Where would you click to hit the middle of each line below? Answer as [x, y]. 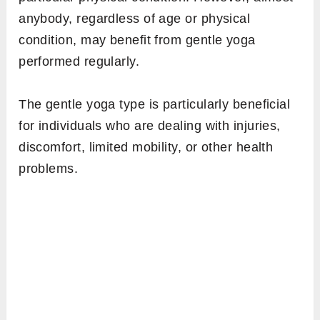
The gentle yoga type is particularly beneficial [155, 105]
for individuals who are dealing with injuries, [150, 126]
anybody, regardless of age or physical [135, 19]
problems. [49, 169]
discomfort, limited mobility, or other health [146, 147]
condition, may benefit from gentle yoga [137, 40]
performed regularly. [79, 62]
